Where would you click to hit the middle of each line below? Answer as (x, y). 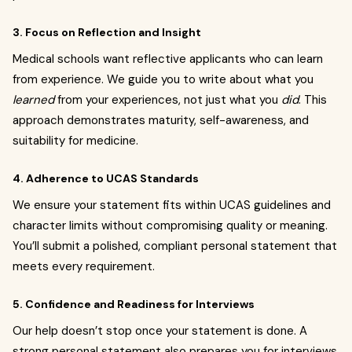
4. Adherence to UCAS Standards (106, 178)
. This (313, 100)
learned (33, 100)
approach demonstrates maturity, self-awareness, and (161, 120)
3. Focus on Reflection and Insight (107, 32)
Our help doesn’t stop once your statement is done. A (160, 331)
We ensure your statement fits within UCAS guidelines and (172, 205)
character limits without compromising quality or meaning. (170, 225)
